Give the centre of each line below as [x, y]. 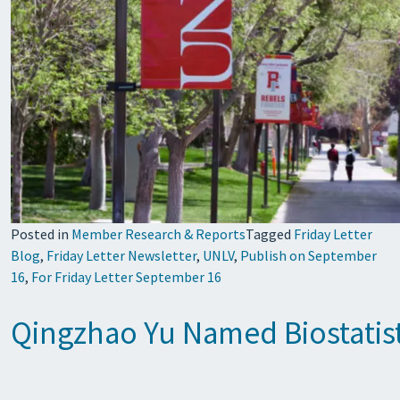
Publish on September [308, 255]
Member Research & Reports [158, 234]
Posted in [41, 234]
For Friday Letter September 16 [126, 277]
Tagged [270, 234]
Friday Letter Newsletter [121, 255]
